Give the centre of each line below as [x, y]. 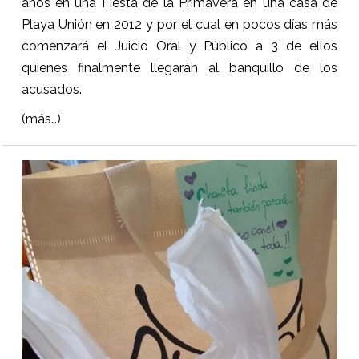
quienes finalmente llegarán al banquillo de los [179, 68]
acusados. [51, 90]
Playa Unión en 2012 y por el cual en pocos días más [179, 25]
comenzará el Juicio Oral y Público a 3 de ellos [179, 46]
